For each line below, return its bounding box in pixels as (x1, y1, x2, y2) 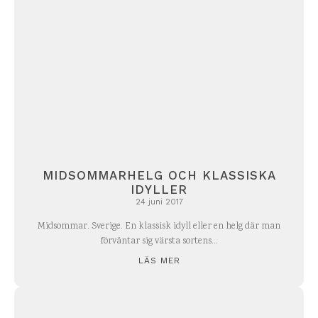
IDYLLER (131, 182, 187, 197)
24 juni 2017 (135, 197, 183, 207)
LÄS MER (138, 256, 180, 266)
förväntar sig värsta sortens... (100, 235, 218, 249)
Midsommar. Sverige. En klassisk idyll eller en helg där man (38, 220, 280, 234)
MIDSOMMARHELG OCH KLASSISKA (42, 168, 276, 183)
